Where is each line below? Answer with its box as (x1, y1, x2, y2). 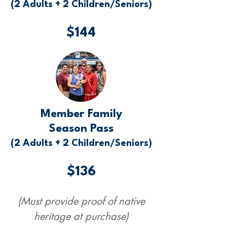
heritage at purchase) (33, 210, 129, 223)
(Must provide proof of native (17, 195, 145, 208)
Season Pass (49, 123, 113, 134)
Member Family (40, 108, 122, 120)
